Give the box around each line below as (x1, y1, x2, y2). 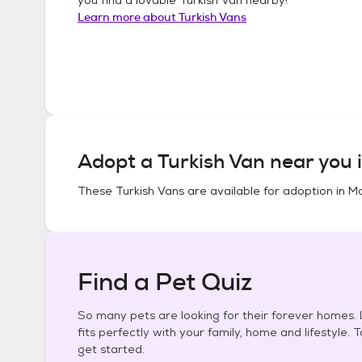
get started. (78, 342, 145, 356)
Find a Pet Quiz (78, 266, 252, 298)
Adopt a (78, 149, 158, 175)
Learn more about (78, 9, 179, 24)
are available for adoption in (184, 183, 348, 198)
